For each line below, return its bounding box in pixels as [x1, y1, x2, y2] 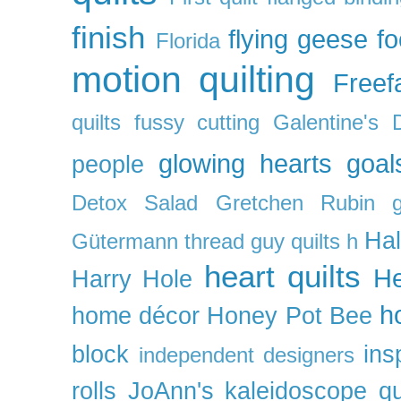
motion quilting [72, 58, 316, 100]
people [72, 150, 144, 178]
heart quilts [203, 258, 361, 294]
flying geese [227, 23, 368, 54]
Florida [155, 29, 220, 53]
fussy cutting [133, 110, 260, 134]
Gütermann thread [72, 229, 244, 253]
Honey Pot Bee [207, 302, 372, 329]
